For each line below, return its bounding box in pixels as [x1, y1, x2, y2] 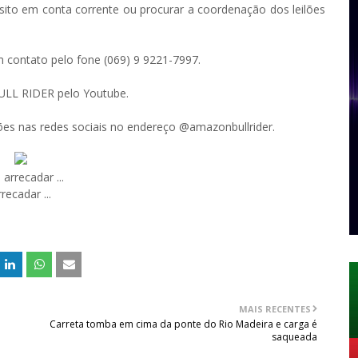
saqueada [272, 330, 318, 344]
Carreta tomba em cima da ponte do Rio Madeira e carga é [50, 317, 318, 331]
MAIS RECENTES [239, 303, 312, 315]
